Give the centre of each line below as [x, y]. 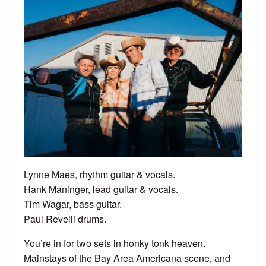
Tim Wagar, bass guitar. [73, 204]
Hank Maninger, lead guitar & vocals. [101, 189]
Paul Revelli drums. [65, 219]
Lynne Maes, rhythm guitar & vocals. [99, 175]
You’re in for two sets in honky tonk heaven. [116, 243]
